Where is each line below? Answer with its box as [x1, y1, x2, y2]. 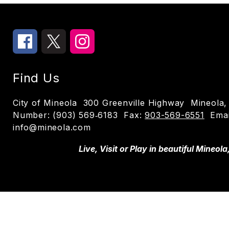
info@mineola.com [13, 122, 91, 132]
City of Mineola [13, 98, 78, 108]
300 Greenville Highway [83, 98, 185, 108]
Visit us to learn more [12, 181, 83, 190]
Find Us [13, 71, 60, 85]
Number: [13, 110, 53, 120]
